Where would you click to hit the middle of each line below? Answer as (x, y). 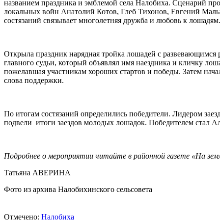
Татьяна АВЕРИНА (37, 172)
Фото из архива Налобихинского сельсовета (78, 189)
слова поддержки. (34, 80)
